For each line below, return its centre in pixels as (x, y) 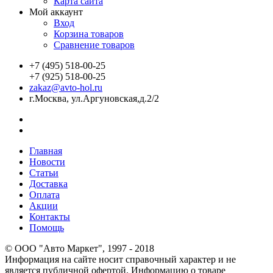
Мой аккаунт (56, 12)
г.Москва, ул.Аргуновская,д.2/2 (94, 99)
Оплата (44, 195)
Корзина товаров (89, 34)
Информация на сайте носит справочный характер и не (120, 260)
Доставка (48, 184)
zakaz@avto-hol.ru (66, 88)
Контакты (50, 217)
